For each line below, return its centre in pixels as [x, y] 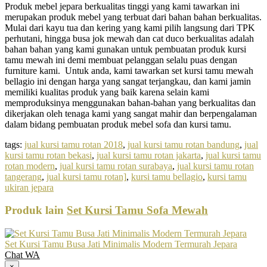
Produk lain [36, 210]
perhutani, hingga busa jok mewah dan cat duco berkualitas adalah [129, 38]
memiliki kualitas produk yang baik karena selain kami [107, 92]
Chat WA [22, 255]
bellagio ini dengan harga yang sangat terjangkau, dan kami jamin [128, 81]
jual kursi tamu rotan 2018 [74, 144]
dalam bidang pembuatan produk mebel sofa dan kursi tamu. [118, 124]
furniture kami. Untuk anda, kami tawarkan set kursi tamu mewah [129, 70]
